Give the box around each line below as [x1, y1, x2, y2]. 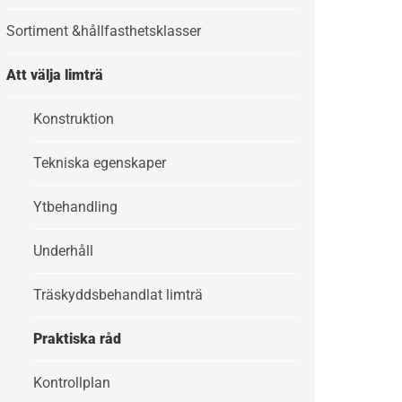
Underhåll [33, 242, 94, 259]
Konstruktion [33, 110, 115, 127]
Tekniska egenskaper [33, 154, 167, 171]
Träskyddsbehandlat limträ [33, 286, 204, 303]
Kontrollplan [33, 374, 111, 391]
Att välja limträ [6, 66, 104, 83]
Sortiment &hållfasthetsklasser [6, 22, 202, 39]
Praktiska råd [33, 330, 122, 347]
